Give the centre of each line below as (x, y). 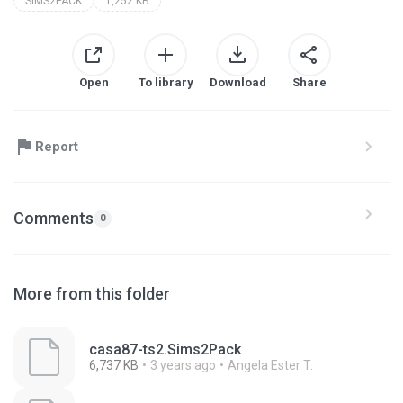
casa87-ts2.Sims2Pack (165, 349)
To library (166, 82)
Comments (54, 218)
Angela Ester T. (270, 365)
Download (237, 82)
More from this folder (92, 294)
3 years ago (183, 365)
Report (57, 146)
